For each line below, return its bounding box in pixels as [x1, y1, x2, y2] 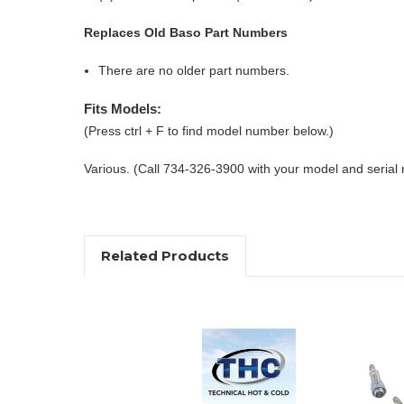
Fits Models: [84, 100, 161, 116]
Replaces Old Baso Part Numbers [84, 24, 288, 40]
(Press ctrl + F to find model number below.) [84, 123, 334, 138]
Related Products [100, 246, 229, 264]
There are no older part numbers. [98, 62, 290, 78]
